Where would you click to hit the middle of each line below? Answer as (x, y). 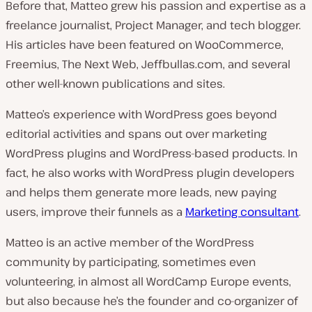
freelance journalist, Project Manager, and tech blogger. (153, 25)
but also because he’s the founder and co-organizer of (151, 301)
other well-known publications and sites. (115, 83)
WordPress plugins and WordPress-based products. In (151, 153)
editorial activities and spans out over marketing (136, 133)
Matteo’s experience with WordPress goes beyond (141, 114)
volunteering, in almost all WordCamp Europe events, (148, 281)
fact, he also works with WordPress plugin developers (150, 172)
